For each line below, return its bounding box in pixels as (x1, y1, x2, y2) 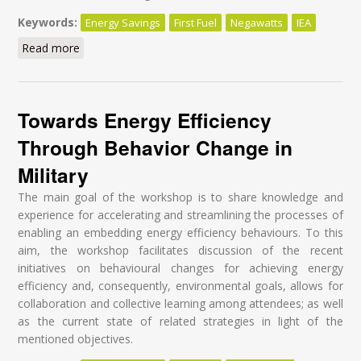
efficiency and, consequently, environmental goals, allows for (18, 277, 343, 293)
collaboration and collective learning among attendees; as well (18, 295, 343, 311)
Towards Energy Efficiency (18, 105, 272, 135)
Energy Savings (85, 15, 161, 30)
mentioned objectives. (18, 330, 134, 346)
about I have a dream (80, 39, 193, 56)
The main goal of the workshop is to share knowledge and (18, 189, 343, 205)
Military (18, 160, 89, 189)
